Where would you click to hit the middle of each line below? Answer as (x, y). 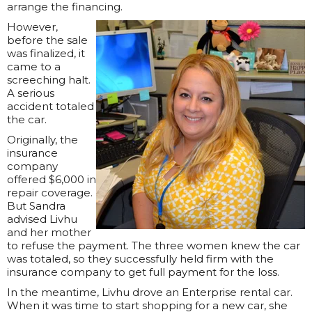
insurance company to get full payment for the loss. (143, 272)
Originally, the (42, 140)
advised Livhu (42, 219)
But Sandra (36, 206)
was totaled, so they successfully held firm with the (140, 259)
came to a (34, 67)
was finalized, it (46, 54)
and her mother (49, 233)
